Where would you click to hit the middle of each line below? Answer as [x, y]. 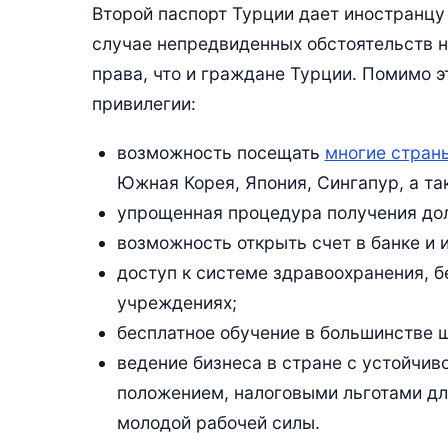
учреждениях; [176, 302]
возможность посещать [220, 152]
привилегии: [144, 103]
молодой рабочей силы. [218, 422]
